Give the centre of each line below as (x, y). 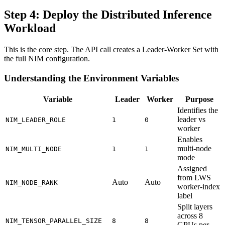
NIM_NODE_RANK (32, 182)
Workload (30, 28)
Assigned (192, 168)
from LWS (194, 177)
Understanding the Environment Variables (91, 78)
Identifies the (198, 110)
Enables (190, 139)
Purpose (199, 99)
